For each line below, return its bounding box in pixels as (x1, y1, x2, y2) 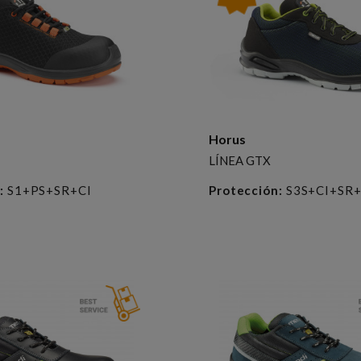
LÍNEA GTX (208, 152, 271, 168)
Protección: (208, 182, 283, 197)
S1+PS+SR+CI (3, 182, 92, 197)
